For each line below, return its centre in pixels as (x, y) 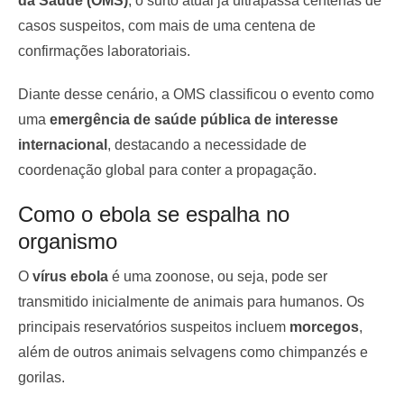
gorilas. (41, 377)
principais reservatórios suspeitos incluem (154, 326)
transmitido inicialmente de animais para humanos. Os (191, 301)
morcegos (324, 326)
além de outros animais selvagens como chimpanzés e (193, 352)
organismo (68, 241)
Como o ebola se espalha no (154, 214)
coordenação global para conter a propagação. (167, 170)
